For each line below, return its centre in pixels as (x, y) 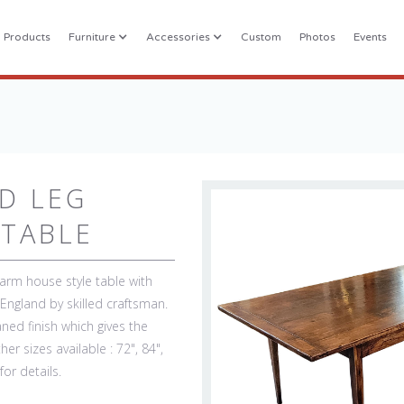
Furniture (92, 37)
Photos (317, 37)
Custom (261, 37)
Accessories (178, 37)
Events (370, 37)
